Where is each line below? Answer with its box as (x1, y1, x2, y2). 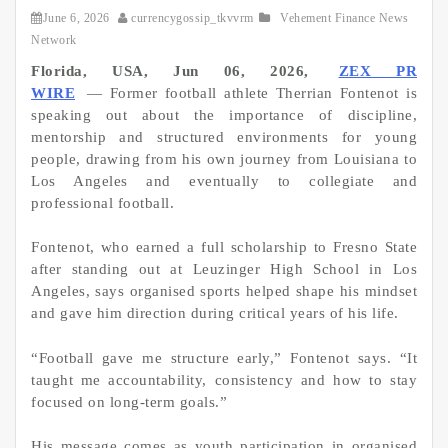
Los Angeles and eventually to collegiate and (31, 172, 417, 189)
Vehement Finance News (280, 10, 409, 25)
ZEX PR (338, 62, 417, 79)
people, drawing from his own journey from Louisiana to (31, 150, 417, 167)
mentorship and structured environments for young (31, 128, 417, 145)
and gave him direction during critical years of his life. (31, 305, 399, 322)
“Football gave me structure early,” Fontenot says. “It (31, 349, 417, 366)
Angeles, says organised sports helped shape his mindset (31, 283, 417, 300)
